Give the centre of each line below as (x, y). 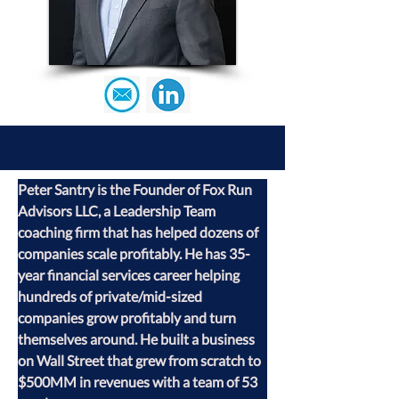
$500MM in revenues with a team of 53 (139, 382)
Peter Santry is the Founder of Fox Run (136, 189)
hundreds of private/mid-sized (111, 296)
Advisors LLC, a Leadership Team (118, 211)
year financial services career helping (130, 275)
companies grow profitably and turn (128, 318)
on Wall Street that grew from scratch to (141, 360)
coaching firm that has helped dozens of (139, 232)
